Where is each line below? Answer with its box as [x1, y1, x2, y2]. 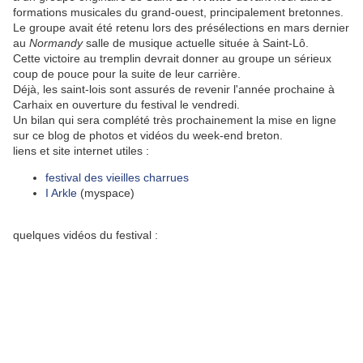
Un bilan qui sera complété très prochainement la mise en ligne [13, 113, 336, 127]
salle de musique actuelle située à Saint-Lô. [83, 36, 309, 50]
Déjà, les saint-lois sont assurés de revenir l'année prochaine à [13, 83, 335, 96]
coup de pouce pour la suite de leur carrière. [13, 67, 241, 81]
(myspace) [77, 186, 135, 200]
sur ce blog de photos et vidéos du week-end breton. [13, 129, 283, 143]
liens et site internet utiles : [13, 144, 149, 158]
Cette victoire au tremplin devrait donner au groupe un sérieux [13, 52, 331, 66]
